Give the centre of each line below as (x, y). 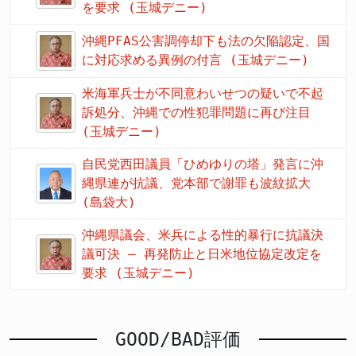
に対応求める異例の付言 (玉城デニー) (195, 60)
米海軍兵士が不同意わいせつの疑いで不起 (203, 94)
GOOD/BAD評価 (178, 340)
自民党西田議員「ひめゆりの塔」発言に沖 (203, 164)
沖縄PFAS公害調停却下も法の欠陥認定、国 (206, 41)
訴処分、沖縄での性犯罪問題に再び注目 (196, 113)
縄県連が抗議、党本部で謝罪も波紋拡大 (196, 184)
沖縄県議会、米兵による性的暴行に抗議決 (203, 235)
